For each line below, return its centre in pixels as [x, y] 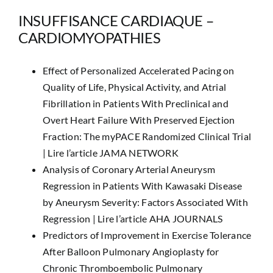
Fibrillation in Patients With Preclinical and [135, 103]
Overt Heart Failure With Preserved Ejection [139, 120]
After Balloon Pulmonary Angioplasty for [131, 251]
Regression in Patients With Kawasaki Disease [142, 186]
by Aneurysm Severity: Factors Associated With [145, 202]
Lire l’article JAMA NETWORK [113, 153]
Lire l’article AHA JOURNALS [160, 218]
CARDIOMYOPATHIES [89, 37]
